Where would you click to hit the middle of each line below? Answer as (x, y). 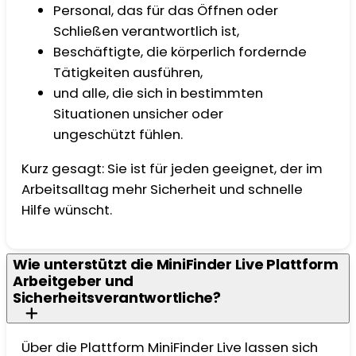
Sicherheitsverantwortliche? (117, 297)
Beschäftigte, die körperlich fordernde (180, 52)
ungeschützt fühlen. (120, 135)
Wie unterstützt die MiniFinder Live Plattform (176, 264)
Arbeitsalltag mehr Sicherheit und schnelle (163, 190)
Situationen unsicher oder (139, 114)
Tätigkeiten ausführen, (130, 73)
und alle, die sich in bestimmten (159, 93)
